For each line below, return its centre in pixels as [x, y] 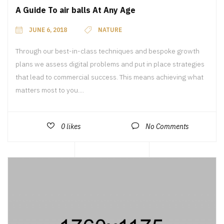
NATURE [110, 29]
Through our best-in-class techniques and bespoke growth [107, 51]
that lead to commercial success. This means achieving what [109, 77]
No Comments [167, 126]
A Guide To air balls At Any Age [75, 10]
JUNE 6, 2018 [48, 29]
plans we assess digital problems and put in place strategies [110, 64]
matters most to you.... [50, 90]
